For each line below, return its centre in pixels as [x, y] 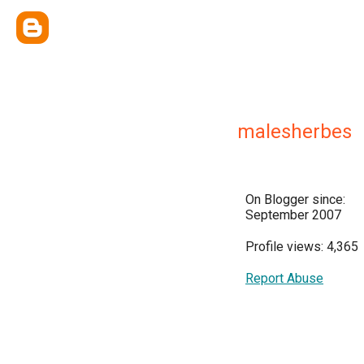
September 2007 [293, 215]
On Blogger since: [295, 199]
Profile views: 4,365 [302, 247]
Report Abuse [284, 278]
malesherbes [295, 132]
